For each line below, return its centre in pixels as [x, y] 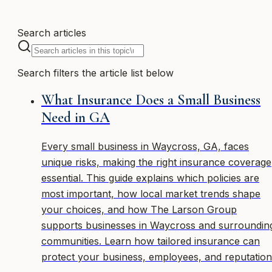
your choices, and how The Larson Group [139, 209]
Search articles [52, 32]
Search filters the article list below [95, 73]
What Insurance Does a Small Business [151, 100]
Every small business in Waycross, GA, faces [145, 146]
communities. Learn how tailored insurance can [151, 241]
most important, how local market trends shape [151, 193]
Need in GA [76, 117]
